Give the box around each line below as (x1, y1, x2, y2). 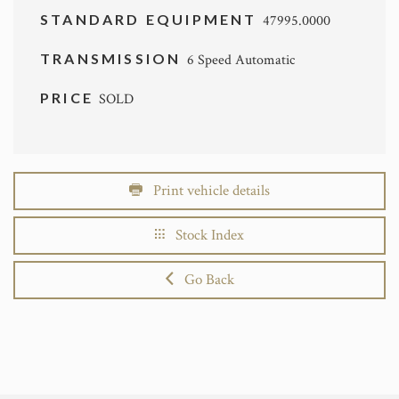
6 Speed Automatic (186, 50, 295, 69)
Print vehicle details (142, 180, 270, 200)
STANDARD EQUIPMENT (40, 10, 263, 28)
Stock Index (165, 224, 244, 245)
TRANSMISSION (40, 49, 187, 67)
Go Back (173, 269, 234, 289)
